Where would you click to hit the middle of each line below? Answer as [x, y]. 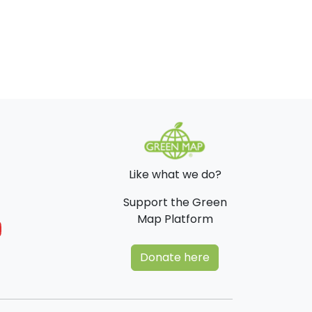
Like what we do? [175, 175]
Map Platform [175, 219]
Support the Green [175, 203]
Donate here [175, 258]
